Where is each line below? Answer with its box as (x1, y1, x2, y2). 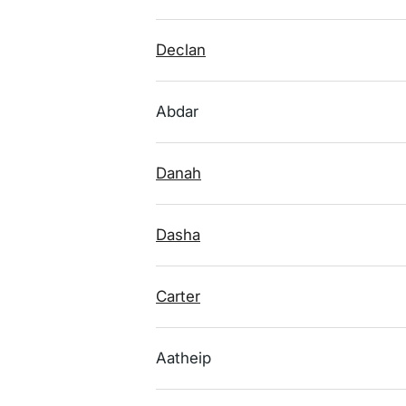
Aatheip (156, 349, 211, 367)
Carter (156, 287, 200, 305)
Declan (156, 41, 206, 59)
